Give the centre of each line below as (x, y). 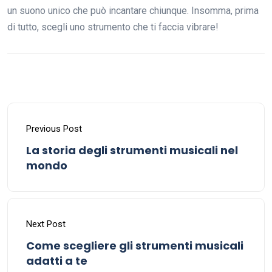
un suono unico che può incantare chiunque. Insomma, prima (133, 11)
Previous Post (54, 129)
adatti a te (57, 261)
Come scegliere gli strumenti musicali (135, 246)
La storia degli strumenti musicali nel (132, 151)
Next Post (46, 224)
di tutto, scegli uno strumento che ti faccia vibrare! (113, 27)
